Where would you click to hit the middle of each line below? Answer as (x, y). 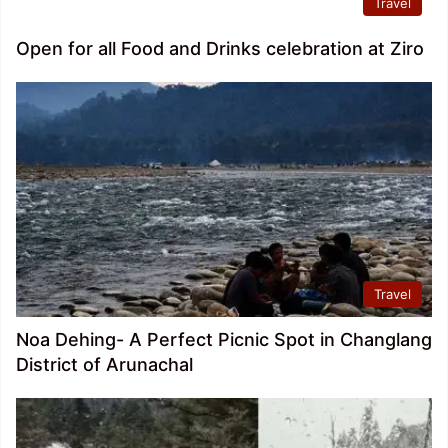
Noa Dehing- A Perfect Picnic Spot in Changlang (224, 339)
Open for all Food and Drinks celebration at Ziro (220, 48)
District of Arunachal (104, 364)
